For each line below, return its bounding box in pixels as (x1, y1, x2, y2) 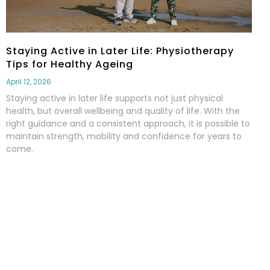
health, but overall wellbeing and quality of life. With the (6, 104, 240, 117)
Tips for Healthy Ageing (6, 57, 133, 71)
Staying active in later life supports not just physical (6, 92, 223, 104)
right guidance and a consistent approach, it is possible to (6, 117, 250, 130)
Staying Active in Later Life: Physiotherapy (6, 43, 234, 58)
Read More (6, 174, 58, 187)
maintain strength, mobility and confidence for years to (6, 130, 242, 142)
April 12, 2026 (6, 76, 51, 87)
